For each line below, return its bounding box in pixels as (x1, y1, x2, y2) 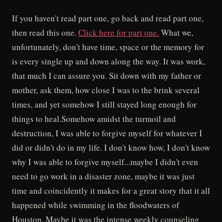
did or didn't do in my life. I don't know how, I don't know (12, 142, 210, 153)
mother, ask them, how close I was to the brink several (12, 84, 200, 96)
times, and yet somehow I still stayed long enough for (12, 99, 197, 110)
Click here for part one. (78, 27, 159, 38)
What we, (159, 27, 193, 38)
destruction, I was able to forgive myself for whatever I (12, 127, 202, 139)
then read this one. (12, 27, 78, 38)
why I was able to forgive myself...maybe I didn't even (12, 156, 198, 167)
